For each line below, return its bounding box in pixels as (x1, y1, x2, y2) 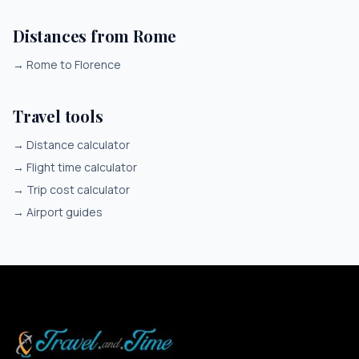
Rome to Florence (26, 57, 121, 72)
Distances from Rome (13, 25, 177, 46)
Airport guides (26, 204, 103, 220)
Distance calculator (26, 137, 130, 152)
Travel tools (13, 105, 103, 127)
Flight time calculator (26, 159, 137, 175)
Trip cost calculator (26, 182, 130, 197)
